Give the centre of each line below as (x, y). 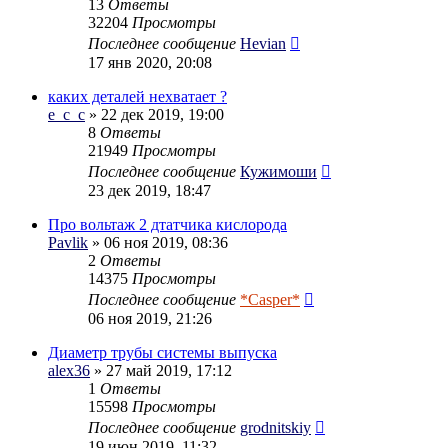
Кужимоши (278, 171)
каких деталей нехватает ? (137, 96)
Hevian (263, 43)
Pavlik (68, 242)
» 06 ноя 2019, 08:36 (158, 242)
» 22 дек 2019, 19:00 (154, 114)
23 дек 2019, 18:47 (149, 190)
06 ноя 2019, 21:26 (150, 318)
